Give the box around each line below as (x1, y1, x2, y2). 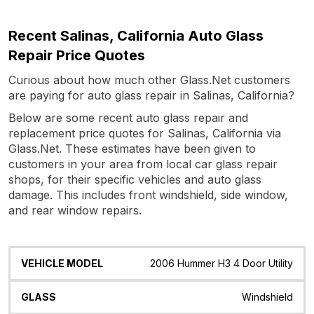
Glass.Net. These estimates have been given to (8, 141, 256, 156)
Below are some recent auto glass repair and (8, 110, 248, 125)
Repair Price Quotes (8, 46, 145, 64)
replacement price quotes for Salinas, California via (8, 125, 281, 140)
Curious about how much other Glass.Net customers (8, 72, 290, 87)
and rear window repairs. (8, 203, 142, 217)
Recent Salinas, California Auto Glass (8, 27, 264, 44)
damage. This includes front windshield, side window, (8, 187, 288, 202)
